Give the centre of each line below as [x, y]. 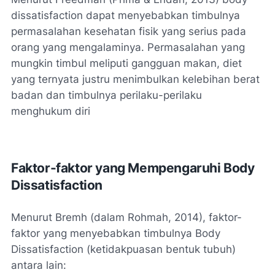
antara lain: [39, 265]
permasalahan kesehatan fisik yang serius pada [129, 31]
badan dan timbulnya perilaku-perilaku [107, 95]
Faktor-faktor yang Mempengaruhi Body [133, 168]
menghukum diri [51, 111]
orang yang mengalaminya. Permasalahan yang [128, 47]
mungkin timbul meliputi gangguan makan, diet [126, 63]
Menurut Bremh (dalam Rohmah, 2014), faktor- [126, 217]
